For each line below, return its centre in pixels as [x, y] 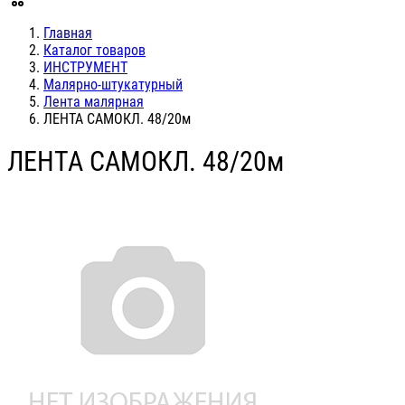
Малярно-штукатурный [113, 85]
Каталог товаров [94, 50]
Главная [68, 33]
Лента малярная [94, 102]
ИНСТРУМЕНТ [85, 67]
